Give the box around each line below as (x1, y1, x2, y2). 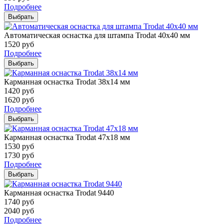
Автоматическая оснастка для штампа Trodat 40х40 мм (4, 30, 190, 39)
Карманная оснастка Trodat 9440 (4, 188, 114, 197)
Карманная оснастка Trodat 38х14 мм (4, 77, 130, 86)
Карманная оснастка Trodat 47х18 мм (4, 132, 130, 141)
